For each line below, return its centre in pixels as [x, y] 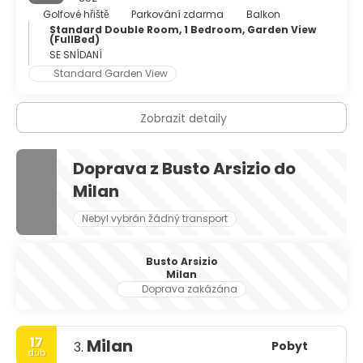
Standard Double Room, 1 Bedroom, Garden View [183, 30]
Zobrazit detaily [184, 118]
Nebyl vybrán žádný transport [155, 218]
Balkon [263, 14]
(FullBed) [75, 39]
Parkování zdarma [177, 14]
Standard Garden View [111, 73]
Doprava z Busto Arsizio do [184, 169]
